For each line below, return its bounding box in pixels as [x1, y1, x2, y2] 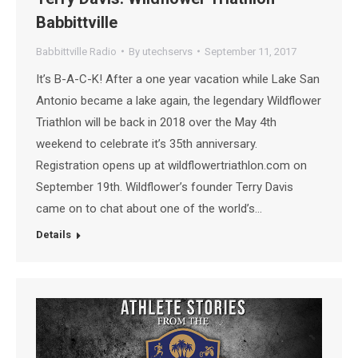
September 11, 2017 [205, 45, 296, 58]
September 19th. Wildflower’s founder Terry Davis [36, 179, 293, 194]
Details [36, 228, 71, 241]
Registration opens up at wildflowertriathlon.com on [36, 157, 307, 173]
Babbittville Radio [36, 45, 117, 58]
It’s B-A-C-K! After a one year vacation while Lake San [36, 71, 320, 86]
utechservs [142, 45, 193, 58]
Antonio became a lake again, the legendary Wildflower [36, 93, 321, 108]
